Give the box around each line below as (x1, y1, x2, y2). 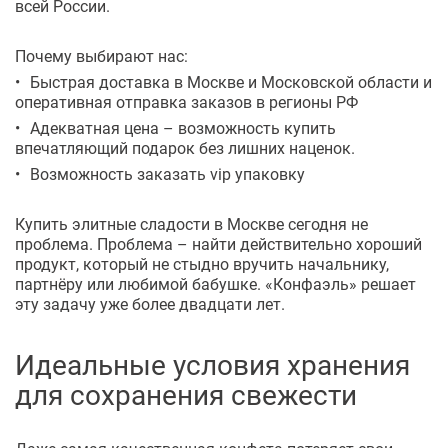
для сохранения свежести (15, 375, 357, 414)
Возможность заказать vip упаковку (30, 163, 305, 185)
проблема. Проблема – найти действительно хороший (15, 233, 422, 255)
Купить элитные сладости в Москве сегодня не (15, 213, 368, 235)
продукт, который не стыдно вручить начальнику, (15, 253, 389, 275)
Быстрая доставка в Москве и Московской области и (30, 71, 432, 93)
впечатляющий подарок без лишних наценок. (15, 137, 355, 159)
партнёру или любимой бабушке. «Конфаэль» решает (15, 273, 416, 295)
